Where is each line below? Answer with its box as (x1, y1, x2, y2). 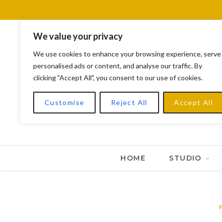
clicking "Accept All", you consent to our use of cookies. (33, 73, 203, 82)
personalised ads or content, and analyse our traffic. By (33, 61, 202, 70)
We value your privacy (33, 31, 123, 42)
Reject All (111, 98, 148, 107)
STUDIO (169, 154, 202, 163)
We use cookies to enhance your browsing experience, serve (33, 50, 221, 58)
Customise (44, 98, 85, 107)
